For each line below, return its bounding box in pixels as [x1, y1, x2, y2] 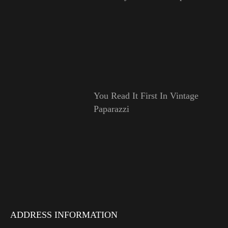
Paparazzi [93, 104, 129, 115]
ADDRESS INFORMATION [10, 210, 118, 220]
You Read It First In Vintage [93, 91, 198, 101]
